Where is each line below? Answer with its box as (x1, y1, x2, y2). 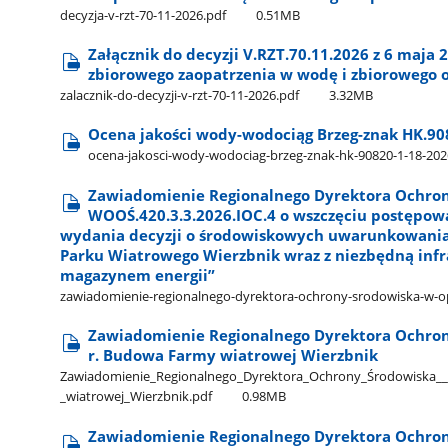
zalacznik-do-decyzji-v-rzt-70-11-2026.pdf (60, 86, 300, 105)
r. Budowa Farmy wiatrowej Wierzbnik (88, 345, 379, 366)
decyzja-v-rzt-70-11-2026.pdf (60, 5, 227, 24)
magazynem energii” (60, 264, 216, 285)
